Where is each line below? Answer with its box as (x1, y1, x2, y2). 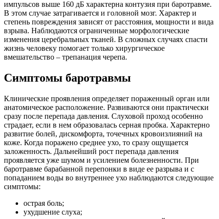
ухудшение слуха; (23, 207, 82, 216)
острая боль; (23, 198, 64, 207)
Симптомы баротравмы (4, 71, 131, 84)
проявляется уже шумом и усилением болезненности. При (4, 155, 199, 164)
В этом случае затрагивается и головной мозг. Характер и (4, 8, 197, 17)
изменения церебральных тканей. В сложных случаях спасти (4, 35, 208, 44)
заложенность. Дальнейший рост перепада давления (4, 147, 178, 155)
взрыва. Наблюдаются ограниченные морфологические (4, 26, 189, 35)
